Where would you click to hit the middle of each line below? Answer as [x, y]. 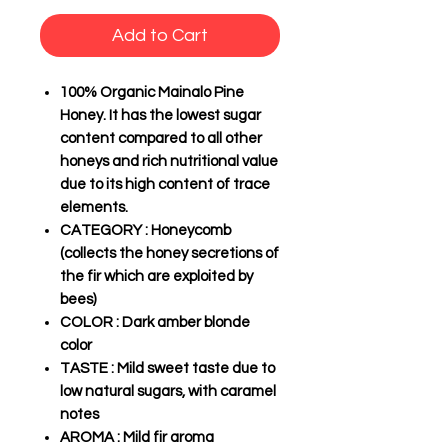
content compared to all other [161, 139]
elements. [94, 208]
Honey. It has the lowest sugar [160, 116]
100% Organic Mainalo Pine [152, 93]
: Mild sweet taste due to [191, 369]
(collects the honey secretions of [169, 254]
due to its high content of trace [165, 185]
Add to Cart [160, 36]
